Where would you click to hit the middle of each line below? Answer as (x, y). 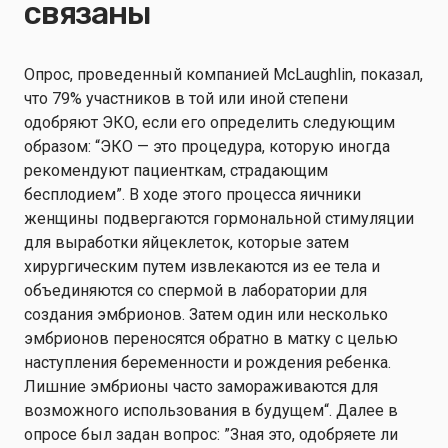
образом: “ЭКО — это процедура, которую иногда (207, 146)
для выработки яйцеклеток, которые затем (186, 242)
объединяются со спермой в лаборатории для (195, 290)
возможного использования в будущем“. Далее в (211, 410)
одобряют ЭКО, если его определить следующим (209, 122)
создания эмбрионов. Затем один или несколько (206, 314)
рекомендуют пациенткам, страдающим (176, 170)
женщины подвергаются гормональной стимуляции (219, 218)
